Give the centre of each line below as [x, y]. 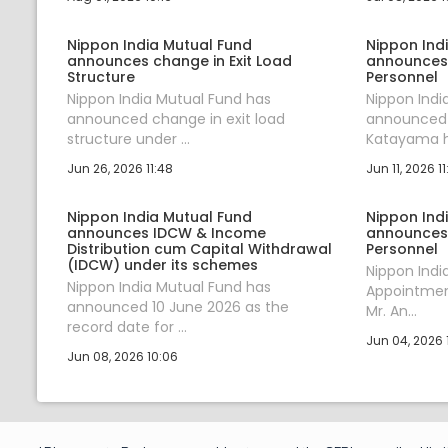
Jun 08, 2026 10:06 [122, 356]
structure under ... [128, 138]
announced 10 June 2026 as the [178, 306]
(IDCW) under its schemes [162, 264]
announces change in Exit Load [179, 60]
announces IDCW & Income [166, 232]
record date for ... [127, 326]
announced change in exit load [176, 118]
